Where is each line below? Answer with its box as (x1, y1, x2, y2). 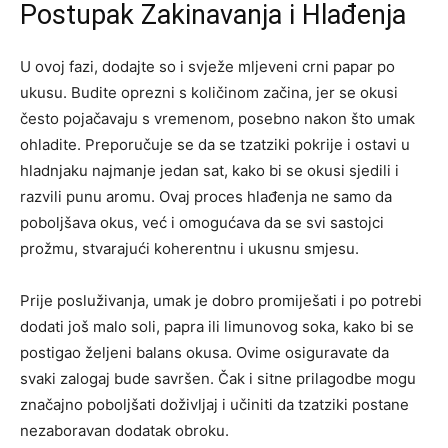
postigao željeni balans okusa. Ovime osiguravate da (20, 343, 389, 363)
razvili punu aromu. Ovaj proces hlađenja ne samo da (20, 187, 392, 207)
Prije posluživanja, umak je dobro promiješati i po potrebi (20, 291, 422, 311)
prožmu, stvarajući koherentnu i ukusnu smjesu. (20, 239, 359, 259)
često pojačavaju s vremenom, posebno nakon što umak (20, 109, 415, 129)
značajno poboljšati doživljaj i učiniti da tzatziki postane (20, 395, 409, 415)
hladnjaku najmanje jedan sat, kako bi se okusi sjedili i (20, 161, 399, 181)
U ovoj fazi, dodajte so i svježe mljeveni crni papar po (20, 57, 395, 77)
